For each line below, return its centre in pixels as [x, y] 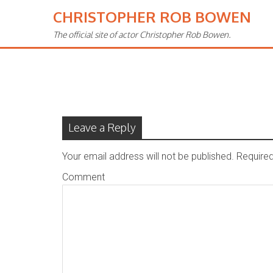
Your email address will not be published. [148, 156]
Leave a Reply [102, 127]
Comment [83, 177]
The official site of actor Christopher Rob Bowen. [142, 34]
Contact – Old [109, 41]
